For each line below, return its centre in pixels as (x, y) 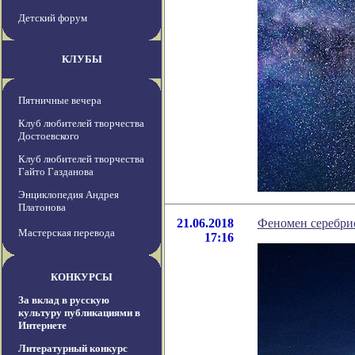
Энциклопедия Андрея (69, 195)
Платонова (42, 208)
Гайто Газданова (56, 172)
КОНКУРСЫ (82, 277)
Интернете (42, 326)
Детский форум (53, 18)
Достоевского (49, 136)
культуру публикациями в (79, 313)
